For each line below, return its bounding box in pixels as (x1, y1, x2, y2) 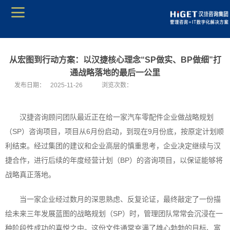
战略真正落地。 (5, 170, 55, 179)
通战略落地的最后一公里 (70, 68, 160, 77)
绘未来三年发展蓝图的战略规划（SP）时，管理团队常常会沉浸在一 (5, 209, 223, 218)
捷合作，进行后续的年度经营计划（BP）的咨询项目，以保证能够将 (5, 156, 223, 164)
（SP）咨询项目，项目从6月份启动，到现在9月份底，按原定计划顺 (5, 127, 224, 136)
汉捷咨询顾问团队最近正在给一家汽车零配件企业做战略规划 (20, 113, 214, 121)
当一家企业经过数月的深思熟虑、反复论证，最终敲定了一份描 (20, 195, 221, 203)
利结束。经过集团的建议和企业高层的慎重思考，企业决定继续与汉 (5, 142, 221, 150)
